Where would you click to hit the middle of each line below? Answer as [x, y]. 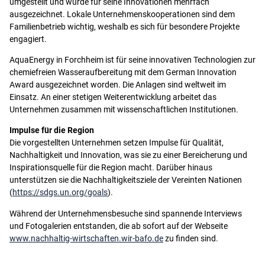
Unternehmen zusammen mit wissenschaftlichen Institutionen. [124, 109]
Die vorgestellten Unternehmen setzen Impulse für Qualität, [117, 143]
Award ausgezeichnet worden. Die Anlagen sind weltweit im [118, 85]
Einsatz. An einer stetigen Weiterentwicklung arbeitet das [113, 97]
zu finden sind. [191, 238]
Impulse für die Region [52, 131]
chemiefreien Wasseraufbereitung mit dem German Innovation [123, 72]
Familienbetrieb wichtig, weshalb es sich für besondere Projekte [125, 27]
